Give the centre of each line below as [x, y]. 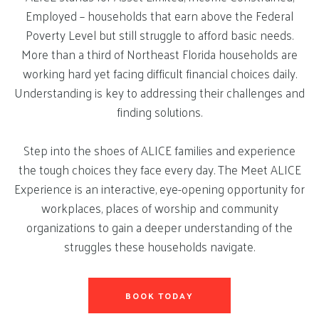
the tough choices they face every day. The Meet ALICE [159, 169]
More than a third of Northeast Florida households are [159, 54]
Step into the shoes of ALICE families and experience [159, 150]
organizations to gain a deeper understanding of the [159, 227]
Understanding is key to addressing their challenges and [159, 93]
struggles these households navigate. [159, 246]
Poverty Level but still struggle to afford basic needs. [159, 35]
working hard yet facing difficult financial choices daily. [159, 73]
